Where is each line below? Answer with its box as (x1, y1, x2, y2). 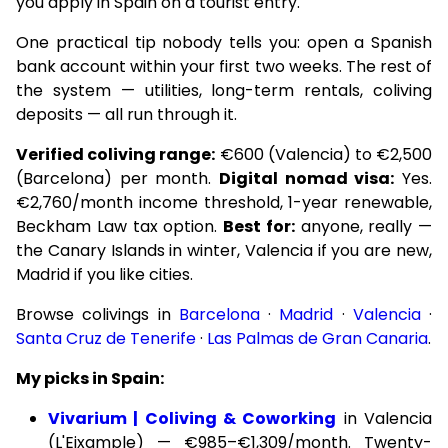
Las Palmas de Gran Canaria (207, 327, 428, 350)
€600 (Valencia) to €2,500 (215, 143, 433, 166)
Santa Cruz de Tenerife (16, 327, 196, 350)
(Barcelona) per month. (16, 167, 219, 190)
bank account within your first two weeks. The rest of (16, 55, 432, 78)
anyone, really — (294, 215, 432, 238)
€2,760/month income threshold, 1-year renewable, (16, 191, 432, 214)
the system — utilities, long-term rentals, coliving (16, 79, 432, 102)
